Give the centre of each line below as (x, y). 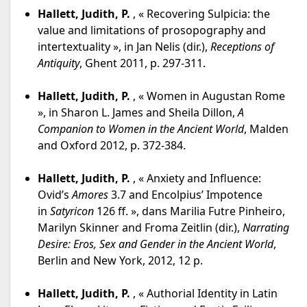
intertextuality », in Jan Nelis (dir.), (124, 47)
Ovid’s (55, 195)
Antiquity (59, 63)
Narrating (266, 228)
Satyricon (72, 211)
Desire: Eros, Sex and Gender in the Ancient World (156, 244)
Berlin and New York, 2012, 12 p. (120, 261)
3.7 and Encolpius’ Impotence (187, 195)
